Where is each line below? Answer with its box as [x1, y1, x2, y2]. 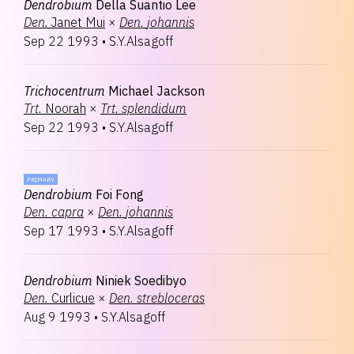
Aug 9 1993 [24, 309, 91, 325]
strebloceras [137, 290, 205, 306]
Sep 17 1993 [24, 223, 99, 239]
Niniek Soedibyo [96, 273, 186, 288]
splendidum [122, 100, 186, 116]
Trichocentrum [24, 83, 105, 99]
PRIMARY [27, 175, 55, 183]
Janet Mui [51, 14, 105, 30]
